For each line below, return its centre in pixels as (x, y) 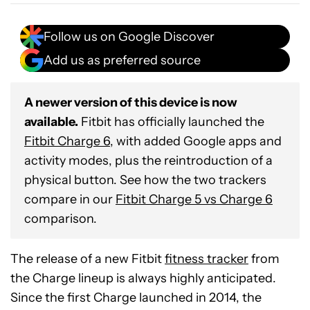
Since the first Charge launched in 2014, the (136, 298)
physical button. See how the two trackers (145, 180)
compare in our (70, 199)
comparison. (61, 219)
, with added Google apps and (196, 141)
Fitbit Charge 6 (67, 141)
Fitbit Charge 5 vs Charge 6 (194, 199)
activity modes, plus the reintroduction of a (148, 161)
